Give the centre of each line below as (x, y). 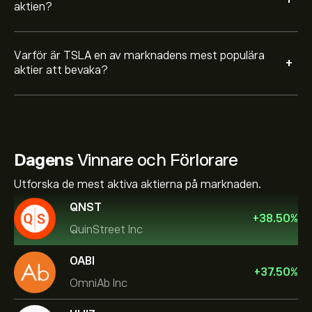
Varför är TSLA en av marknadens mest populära (139, 56)
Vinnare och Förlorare (155, 160)
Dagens (44, 160)
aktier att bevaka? (61, 70)
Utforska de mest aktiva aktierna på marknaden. (138, 185)
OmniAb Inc (99, 283)
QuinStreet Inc (106, 229)
